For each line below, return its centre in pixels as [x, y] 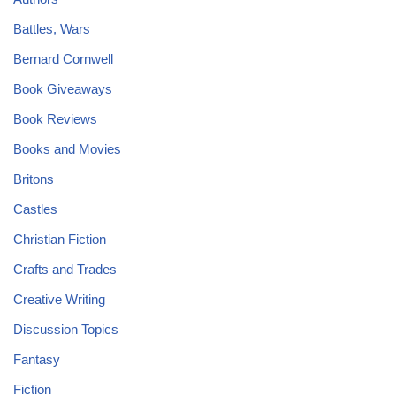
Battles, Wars [52, 29]
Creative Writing [59, 299]
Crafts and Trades [65, 269]
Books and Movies [67, 149]
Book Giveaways [63, 89]
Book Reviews [55, 119]
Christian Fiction [60, 239]
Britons [34, 179]
